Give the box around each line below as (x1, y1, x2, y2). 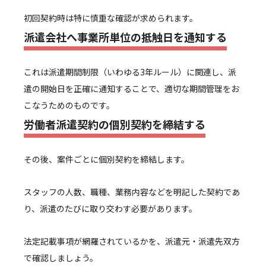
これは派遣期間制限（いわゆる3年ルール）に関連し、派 (24, 65, 236, 78)
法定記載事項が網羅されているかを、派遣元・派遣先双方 (24, 235, 240, 247)
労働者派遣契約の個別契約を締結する (24, 116, 205, 132)
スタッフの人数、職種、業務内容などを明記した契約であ (24, 185, 240, 198)
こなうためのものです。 (24, 99, 115, 111)
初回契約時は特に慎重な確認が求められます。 (24, 11, 198, 24)
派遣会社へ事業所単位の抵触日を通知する (24, 28, 227, 45)
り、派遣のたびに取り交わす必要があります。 (24, 202, 197, 214)
